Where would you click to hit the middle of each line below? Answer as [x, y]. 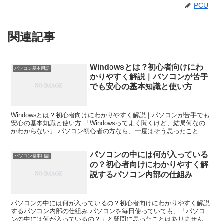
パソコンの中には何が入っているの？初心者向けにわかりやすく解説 [110, 203]
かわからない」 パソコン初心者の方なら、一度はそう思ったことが [108, 131]
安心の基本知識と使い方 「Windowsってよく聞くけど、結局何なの [108, 123]
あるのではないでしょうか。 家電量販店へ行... [79, 139]
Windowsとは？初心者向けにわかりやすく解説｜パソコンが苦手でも [110, 115]
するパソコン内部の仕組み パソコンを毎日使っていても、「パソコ [108, 211]
